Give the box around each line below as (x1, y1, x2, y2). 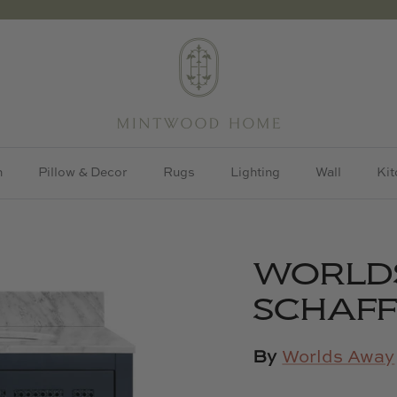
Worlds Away (282, 348, 395, 367)
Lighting (230, 167, 280, 179)
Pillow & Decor (38, 167, 128, 179)
